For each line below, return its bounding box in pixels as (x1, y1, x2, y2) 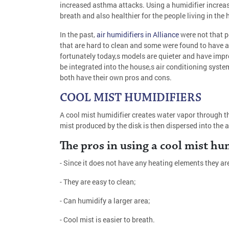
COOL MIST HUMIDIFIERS (60, 91, 201, 104)
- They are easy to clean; (60, 176, 136, 187)
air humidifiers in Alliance (97, 29, 179, 39)
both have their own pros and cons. (60, 72, 172, 82)
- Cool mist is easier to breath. (60, 214, 155, 224)
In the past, (60, 29, 97, 39)
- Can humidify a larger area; (60, 195, 150, 205)
